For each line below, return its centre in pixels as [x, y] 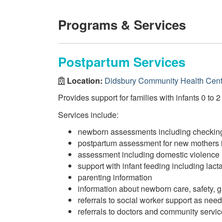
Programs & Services [122, 25]
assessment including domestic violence [149, 154]
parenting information [115, 177]
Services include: [88, 114]
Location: [85, 80]
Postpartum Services [122, 62]
